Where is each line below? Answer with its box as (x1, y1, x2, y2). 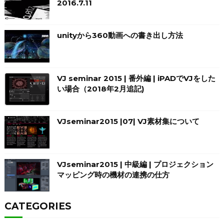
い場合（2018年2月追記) (56, 84, 144, 93)
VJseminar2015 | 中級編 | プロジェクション (56, 159, 213, 169)
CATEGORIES (4, 200, 71, 212)
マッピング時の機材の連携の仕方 (56, 170, 169, 179)
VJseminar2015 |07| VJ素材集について (56, 116, 199, 126)
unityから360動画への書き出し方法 (56, 30, 183, 40)
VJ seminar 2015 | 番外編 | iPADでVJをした (56, 73, 215, 83)
